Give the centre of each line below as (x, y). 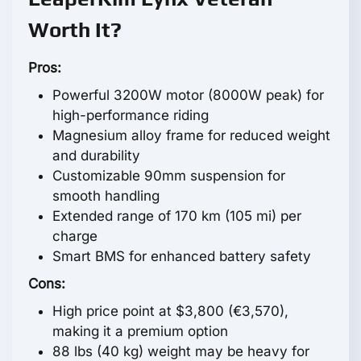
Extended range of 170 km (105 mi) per (177, 216)
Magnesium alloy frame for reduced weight (191, 135)
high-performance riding (131, 115)
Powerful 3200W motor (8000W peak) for (188, 95)
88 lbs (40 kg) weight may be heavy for (181, 351)
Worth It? (75, 29)
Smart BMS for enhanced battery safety (182, 256)
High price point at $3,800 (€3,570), (170, 311)
